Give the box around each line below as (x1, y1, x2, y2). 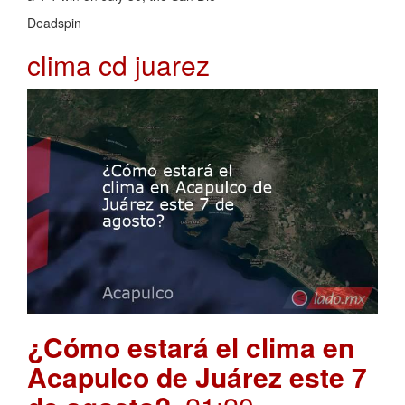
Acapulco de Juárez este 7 (27, 357, 367, 397)
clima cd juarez (27, 44, 210, 84)
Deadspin (27, 13, 81, 32)
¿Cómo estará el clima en (27, 327, 354, 367)
